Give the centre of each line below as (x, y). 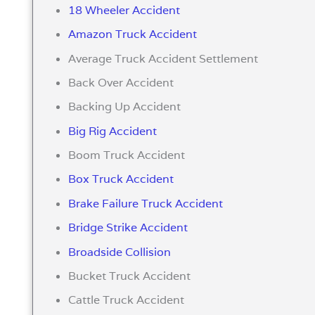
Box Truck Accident (121, 179)
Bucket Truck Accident (130, 276)
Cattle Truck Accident (127, 300)
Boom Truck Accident (127, 155)
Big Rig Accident (113, 131)
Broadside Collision (120, 252)
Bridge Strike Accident (128, 228)
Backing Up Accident (125, 107)
